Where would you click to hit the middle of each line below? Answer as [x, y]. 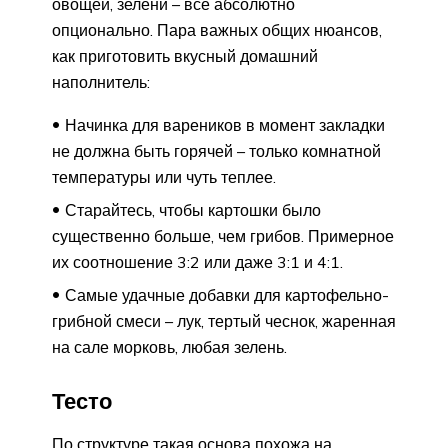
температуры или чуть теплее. [164, 176]
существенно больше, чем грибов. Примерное [223, 235]
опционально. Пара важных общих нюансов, [217, 29]
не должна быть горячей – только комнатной [216, 150]
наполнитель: [101, 81]
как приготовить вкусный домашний [185, 55]
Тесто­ [82, 401]
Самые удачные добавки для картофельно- [227, 294]
